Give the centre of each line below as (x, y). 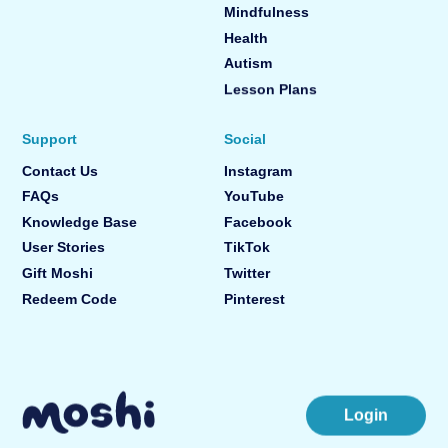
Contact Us (60, 171)
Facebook (258, 222)
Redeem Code (70, 299)
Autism (248, 64)
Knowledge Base (80, 222)
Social (245, 139)
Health (246, 38)
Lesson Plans (270, 89)
